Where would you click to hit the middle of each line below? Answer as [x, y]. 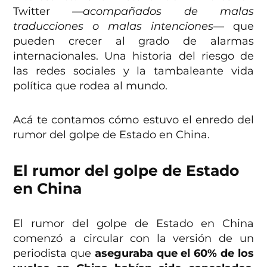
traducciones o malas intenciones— [119, 26]
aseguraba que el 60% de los [173, 253]
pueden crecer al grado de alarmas [133, 41]
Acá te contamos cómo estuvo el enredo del [133, 119]
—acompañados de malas [163, 11]
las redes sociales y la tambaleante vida [133, 71]
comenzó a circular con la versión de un [133, 238]
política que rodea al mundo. [91, 86]
